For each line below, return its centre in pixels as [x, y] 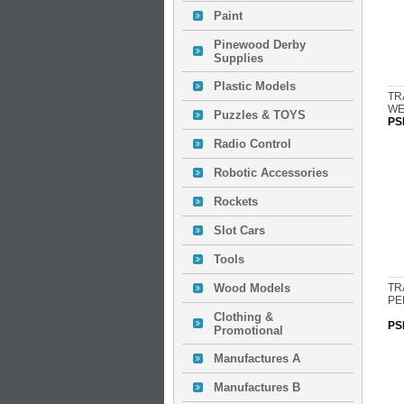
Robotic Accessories [271, 173]
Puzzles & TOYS [260, 115]
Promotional [248, 330]
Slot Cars [239, 230]
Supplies [239, 58]
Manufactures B [257, 387]
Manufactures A [257, 358]
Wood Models [252, 288]
